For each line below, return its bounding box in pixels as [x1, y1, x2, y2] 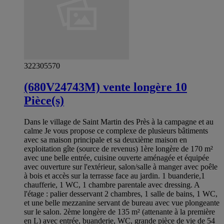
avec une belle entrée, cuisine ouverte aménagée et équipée [24, 153, 209, 162]
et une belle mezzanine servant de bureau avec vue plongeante [24, 198, 219, 207]
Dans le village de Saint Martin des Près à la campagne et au [24, 117, 213, 126]
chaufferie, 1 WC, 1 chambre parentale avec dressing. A [24, 180, 199, 189]
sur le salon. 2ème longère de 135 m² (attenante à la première [24, 207, 215, 216]
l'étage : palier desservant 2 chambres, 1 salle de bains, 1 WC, [24, 189, 217, 198]
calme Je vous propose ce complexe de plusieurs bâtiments [24, 126, 208, 135]
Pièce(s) [24, 94, 64, 107]
